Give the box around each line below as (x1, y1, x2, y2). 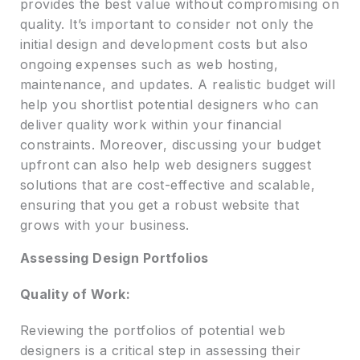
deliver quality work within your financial (19, 117, 282, 133)
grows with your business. (19, 217, 190, 234)
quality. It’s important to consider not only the (19, 16, 314, 33)
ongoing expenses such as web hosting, (19, 56, 279, 73)
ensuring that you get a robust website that (19, 197, 300, 214)
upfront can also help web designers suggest (19, 157, 312, 174)
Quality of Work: (19, 286, 131, 303)
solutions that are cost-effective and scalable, (19, 177, 316, 194)
